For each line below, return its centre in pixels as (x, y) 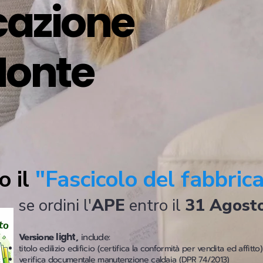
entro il (155, 205)
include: (94, 237)
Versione (38, 237)
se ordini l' (55, 205)
